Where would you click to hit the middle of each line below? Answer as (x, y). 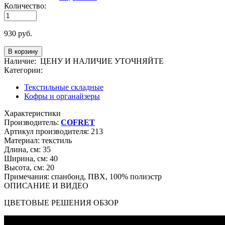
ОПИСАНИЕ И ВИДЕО (46, 185)
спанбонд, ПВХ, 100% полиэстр (105, 176)
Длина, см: (22, 149)
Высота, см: (24, 167)
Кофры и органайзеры (62, 96)
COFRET (78, 122)
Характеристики (32, 113)
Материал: (22, 140)
